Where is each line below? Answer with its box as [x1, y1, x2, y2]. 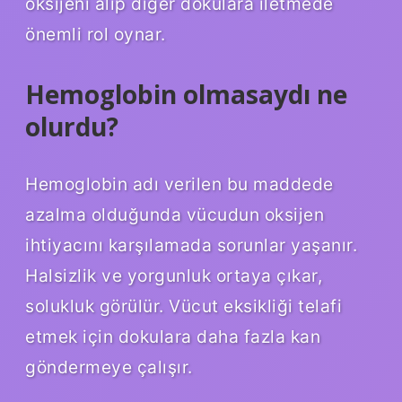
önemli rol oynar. [25, 23, 166, 46]
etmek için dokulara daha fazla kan [25, 325, 320, 347]
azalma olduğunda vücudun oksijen [25, 203, 324, 225]
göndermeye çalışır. [25, 355, 193, 378]
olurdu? [25, 109, 118, 144]
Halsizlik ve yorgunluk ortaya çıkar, [25, 264, 322, 286]
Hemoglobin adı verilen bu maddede [25, 172, 334, 195]
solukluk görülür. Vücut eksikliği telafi [25, 294, 342, 317]
